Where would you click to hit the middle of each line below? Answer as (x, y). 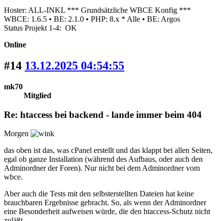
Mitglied (37, 95)
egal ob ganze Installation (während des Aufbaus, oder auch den (103, 159)
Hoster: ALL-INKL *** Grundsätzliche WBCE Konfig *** (97, 10)
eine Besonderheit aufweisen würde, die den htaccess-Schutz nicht (107, 212)
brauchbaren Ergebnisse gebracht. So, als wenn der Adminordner (105, 203)
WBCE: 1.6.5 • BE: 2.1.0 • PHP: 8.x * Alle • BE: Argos (92, 19)
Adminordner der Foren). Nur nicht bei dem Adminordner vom (102, 168)
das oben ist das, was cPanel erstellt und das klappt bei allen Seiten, (108, 150)
